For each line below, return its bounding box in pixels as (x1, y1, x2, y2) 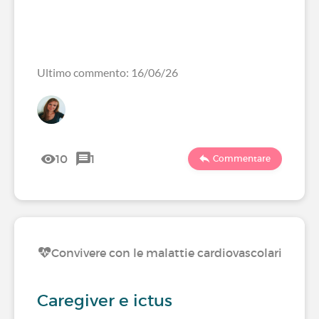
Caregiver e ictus (37, 291, 172, 310)
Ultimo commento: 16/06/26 (37, 66, 178, 79)
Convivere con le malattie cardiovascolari (51, 246, 282, 260)
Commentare (213, 153, 271, 164)
